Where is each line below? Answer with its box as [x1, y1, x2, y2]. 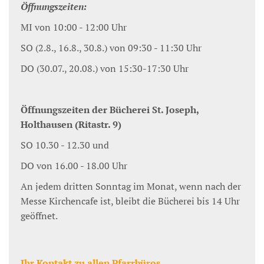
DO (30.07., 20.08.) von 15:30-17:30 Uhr [21, 62, 189, 75]
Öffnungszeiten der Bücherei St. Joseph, [21, 103, 199, 116]
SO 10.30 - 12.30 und [21, 138, 109, 151]
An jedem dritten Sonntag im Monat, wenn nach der [21, 180, 241, 193]
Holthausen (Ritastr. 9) [21, 118, 121, 131]
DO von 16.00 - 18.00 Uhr [21, 159, 127, 172]
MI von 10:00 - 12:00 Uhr [21, 21, 127, 34]
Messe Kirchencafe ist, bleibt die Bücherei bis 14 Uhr [21, 194, 240, 207]
